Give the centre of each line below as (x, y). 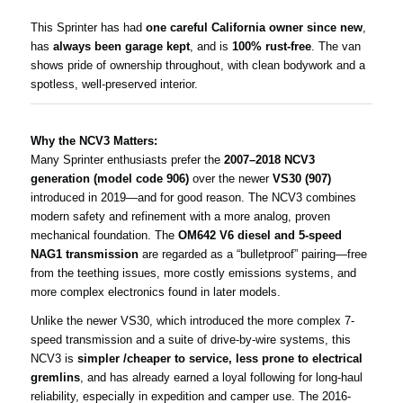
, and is (210, 46)
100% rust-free (271, 46)
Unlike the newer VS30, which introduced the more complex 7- (192, 320)
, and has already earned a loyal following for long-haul (221, 377)
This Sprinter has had (88, 27)
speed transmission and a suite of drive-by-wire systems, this (190, 339)
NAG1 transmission (84, 254)
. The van (336, 46)
